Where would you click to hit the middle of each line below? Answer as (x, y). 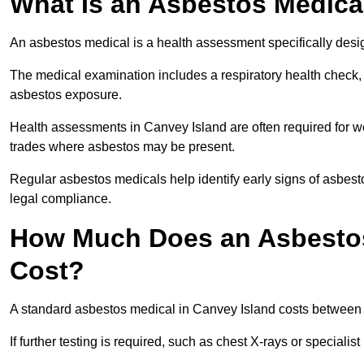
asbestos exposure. (67, 95)
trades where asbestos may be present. (124, 147)
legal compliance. (61, 199)
